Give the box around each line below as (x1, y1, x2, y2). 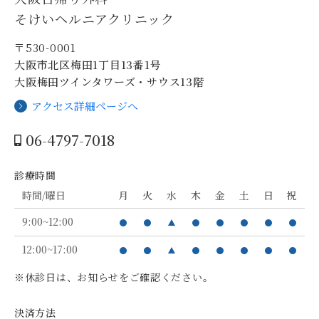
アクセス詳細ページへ (31, 98, 138, 113)
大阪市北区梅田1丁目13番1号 (14, 56, 162, 72)
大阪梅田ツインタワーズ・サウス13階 (14, 73, 204, 89)
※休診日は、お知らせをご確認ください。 (14, 269, 214, 284)
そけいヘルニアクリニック (14, 9, 174, 28)
